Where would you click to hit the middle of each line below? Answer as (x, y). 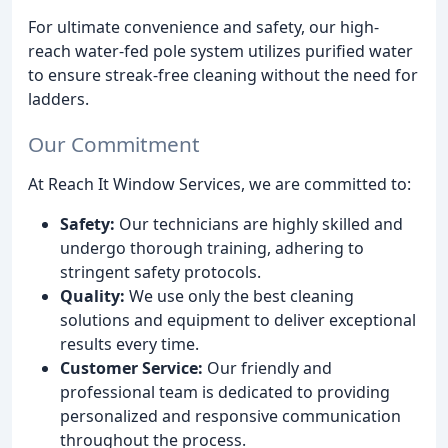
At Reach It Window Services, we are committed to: (219, 184)
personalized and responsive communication (230, 416)
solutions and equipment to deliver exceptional (238, 320)
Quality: (92, 296)
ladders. (58, 99)
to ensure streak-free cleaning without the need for (223, 75)
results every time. (129, 344)
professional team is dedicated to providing (225, 392)
